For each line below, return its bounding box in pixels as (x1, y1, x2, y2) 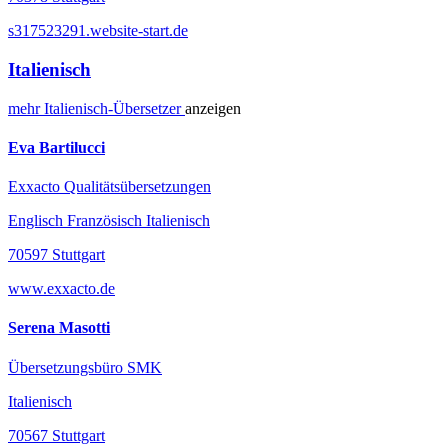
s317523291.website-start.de (8, 22, 188, 40)
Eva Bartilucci (8, 138, 105, 156)
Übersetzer (113, 99, 185, 117)
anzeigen (185, 99, 241, 117)
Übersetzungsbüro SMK (8, 358, 162, 376)
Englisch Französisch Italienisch (8, 212, 210, 230)
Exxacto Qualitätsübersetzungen (8, 178, 211, 196)
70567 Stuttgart (8, 426, 105, 444)
